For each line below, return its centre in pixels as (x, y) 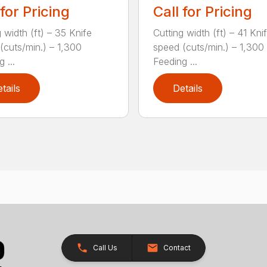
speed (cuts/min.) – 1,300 (208, 47)
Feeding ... (175, 61)
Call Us (105, 248)
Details (187, 88)
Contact (177, 248)
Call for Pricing (202, 12)
